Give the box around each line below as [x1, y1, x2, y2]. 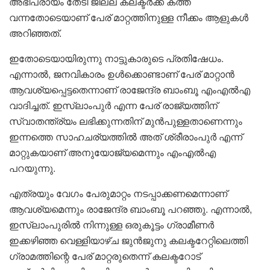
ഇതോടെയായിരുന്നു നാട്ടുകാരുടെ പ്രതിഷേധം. [9, 51, 224, 65]
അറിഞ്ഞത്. [9, 25, 61, 40]
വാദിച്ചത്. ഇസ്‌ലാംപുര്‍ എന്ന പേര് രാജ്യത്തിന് [9, 98, 218, 112]
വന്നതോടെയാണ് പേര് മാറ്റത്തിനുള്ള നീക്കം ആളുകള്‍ [9, 10, 248, 24]
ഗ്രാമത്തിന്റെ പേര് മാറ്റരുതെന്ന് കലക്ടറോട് [9, 248, 201, 263]
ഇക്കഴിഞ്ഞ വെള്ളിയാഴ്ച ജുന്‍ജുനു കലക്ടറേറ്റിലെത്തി [9, 233, 248, 247]
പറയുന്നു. [9, 160, 55, 175]
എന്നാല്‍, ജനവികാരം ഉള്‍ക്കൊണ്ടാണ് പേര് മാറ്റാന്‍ [9, 66, 234, 81]
